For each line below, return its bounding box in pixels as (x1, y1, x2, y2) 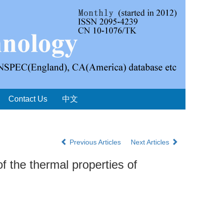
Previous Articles (68, 138, 123, 146)
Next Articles (131, 138, 171, 146)
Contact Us (8, 95, 47, 103)
